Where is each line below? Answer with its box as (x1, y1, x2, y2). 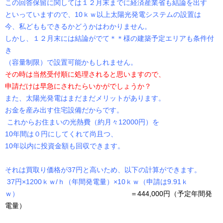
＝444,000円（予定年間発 (19, 190, 212, 198)
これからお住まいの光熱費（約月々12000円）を (5, 118, 159, 126)
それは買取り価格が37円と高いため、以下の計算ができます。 (5, 166, 201, 174)
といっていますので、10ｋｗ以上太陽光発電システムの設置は (5, 10, 201, 19)
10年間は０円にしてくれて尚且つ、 (5, 130, 117, 138)
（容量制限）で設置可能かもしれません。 (5, 58, 137, 67)
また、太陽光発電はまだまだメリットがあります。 (5, 94, 165, 103)
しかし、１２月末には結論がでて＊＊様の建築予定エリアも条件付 (5, 34, 214, 43)
